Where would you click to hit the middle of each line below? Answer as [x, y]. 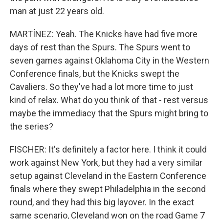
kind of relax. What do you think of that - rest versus [109, 100]
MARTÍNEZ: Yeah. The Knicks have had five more [104, 34]
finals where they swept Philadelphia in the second [108, 189]
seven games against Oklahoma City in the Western [109, 60]
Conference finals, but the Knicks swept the [95, 74]
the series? [32, 126]
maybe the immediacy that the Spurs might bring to [109, 113]
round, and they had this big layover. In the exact [102, 202]
